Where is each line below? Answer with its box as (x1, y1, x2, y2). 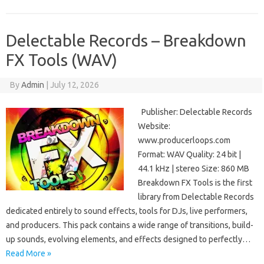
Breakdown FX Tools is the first (138, 178, 252, 188)
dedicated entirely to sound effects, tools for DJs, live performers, (6, 206, 247, 216)
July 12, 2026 (49, 80, 99, 90)
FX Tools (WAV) (6, 51, 117, 70)
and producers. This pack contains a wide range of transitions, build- (6, 220, 253, 230)
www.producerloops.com (138, 136, 230, 146)
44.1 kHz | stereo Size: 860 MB (138, 164, 249, 174)
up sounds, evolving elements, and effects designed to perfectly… (6, 235, 250, 245)
